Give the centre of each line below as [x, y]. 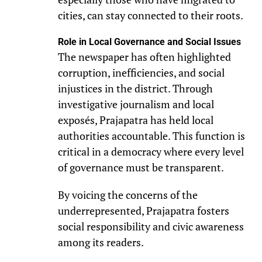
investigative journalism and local [136, 104]
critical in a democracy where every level [151, 151]
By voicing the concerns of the [127, 195]
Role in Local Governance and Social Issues [149, 42]
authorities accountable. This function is [151, 136]
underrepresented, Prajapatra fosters [143, 211]
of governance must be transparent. [141, 167]
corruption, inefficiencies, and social [141, 73]
